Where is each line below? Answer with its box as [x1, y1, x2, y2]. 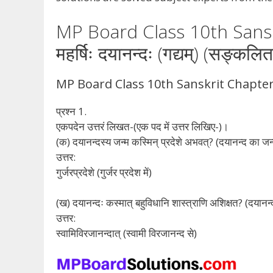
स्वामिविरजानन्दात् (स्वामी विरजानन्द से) [56, 226, 197, 241]
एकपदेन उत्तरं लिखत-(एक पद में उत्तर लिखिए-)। [56, 119, 229, 133]
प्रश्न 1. [56, 104, 87, 118]
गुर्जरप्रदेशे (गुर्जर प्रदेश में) [56, 165, 152, 179]
